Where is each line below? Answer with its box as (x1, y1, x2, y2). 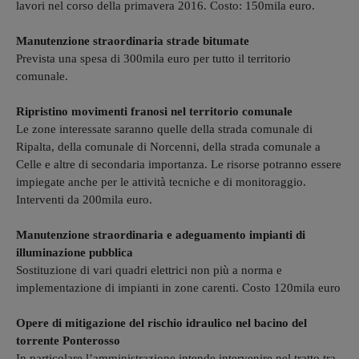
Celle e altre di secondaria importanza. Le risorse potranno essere (16, 157, 341, 171)
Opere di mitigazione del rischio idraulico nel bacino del (16, 316, 307, 329)
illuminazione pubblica (16, 245, 133, 259)
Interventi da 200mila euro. (16, 192, 152, 206)
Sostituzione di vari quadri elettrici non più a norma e (16, 263, 282, 276)
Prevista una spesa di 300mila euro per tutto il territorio (16, 51, 291, 65)
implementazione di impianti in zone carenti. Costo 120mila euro (16, 280, 341, 294)
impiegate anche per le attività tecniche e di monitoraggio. (16, 175, 306, 188)
